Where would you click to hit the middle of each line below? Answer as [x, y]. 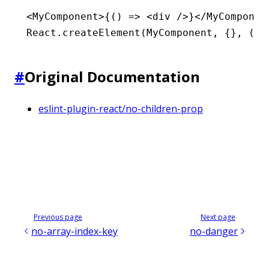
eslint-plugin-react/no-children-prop [121, 109]
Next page [218, 217]
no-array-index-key [74, 231]
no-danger [214, 231]
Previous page [58, 217]
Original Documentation [112, 77]
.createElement [98, 33]
